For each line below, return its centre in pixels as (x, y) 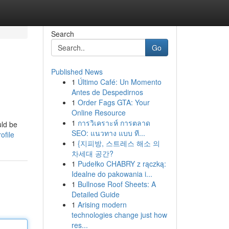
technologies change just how (119, 215)
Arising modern (102, 204)
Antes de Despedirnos (107, 92)
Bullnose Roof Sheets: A (117, 184)
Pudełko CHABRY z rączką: (122, 164)
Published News (77, 72)
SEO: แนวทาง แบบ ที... (108, 133)
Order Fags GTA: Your (113, 102)
